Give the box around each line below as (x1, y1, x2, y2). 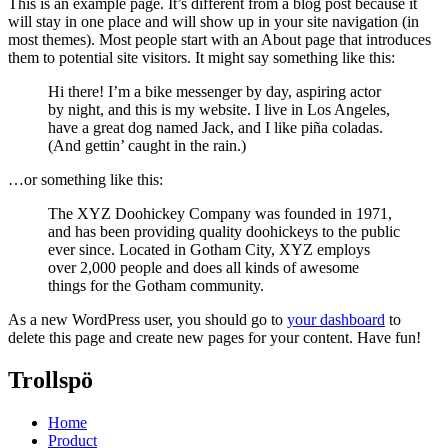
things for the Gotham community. (48, 276, 264, 294)
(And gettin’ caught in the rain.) (48, 136, 246, 154)
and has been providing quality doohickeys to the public (48, 222, 400, 240)
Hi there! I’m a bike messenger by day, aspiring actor (48, 82, 381, 100)
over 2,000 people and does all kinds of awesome (48, 258, 359, 276)
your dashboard (287, 310, 385, 328)
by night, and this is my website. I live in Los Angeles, (48, 100, 390, 118)
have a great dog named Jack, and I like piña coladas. (48, 118, 383, 136)
